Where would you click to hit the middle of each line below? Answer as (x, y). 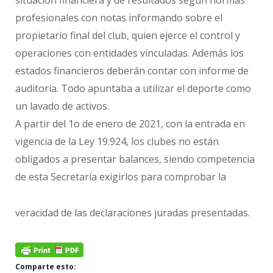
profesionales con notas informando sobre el (119, 18)
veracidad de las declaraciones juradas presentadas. (133, 212)
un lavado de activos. (62, 106)
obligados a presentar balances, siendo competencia (135, 159)
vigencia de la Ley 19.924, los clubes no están (117, 142)
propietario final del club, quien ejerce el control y (128, 36)
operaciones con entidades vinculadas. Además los (129, 53)
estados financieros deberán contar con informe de (132, 71)
